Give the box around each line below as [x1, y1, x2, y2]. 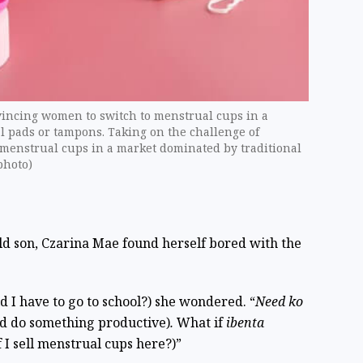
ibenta [225, 314, 264, 332]
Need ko [254, 293, 303, 311]
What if [176, 314, 226, 332]
